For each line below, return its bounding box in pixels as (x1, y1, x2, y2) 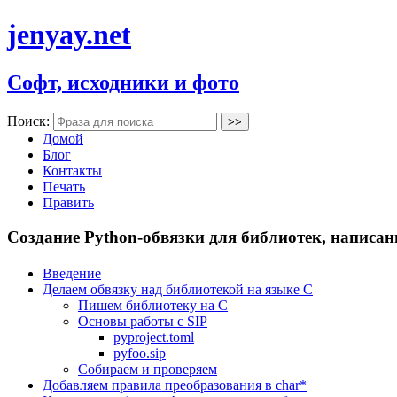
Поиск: (7, 113, 53, 128)
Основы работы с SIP (78, 313, 207, 329)
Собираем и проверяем (78, 361, 217, 377)
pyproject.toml (113, 329, 194, 345)
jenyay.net (7, 19, 131, 51)
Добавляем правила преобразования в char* (43, 377, 307, 393)
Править (43, 194, 94, 210)
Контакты (43, 162, 102, 178)
